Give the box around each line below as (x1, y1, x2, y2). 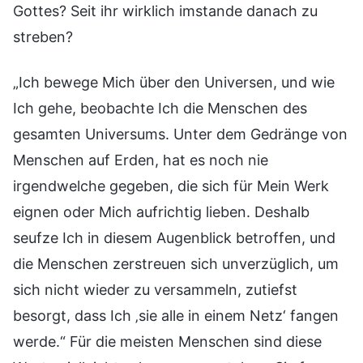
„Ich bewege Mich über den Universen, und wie (13, 73, 335, 91)
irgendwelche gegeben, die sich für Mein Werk (13, 177, 329, 194)
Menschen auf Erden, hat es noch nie (13, 151, 268, 169)
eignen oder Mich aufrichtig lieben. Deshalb (13, 203, 310, 220)
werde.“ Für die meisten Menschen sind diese (13, 332, 322, 350)
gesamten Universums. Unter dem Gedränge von (13, 125, 348, 143)
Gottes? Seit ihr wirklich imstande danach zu (13, 2, 318, 19)
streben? (13, 28, 73, 45)
